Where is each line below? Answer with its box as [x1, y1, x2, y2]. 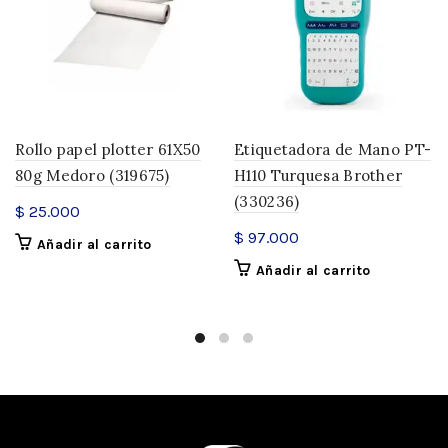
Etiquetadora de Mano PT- [234, 140, 432, 160]
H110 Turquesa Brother [234, 166, 403, 186]
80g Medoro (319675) [15, 166, 170, 186]
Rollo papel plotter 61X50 [15, 140, 201, 160]
